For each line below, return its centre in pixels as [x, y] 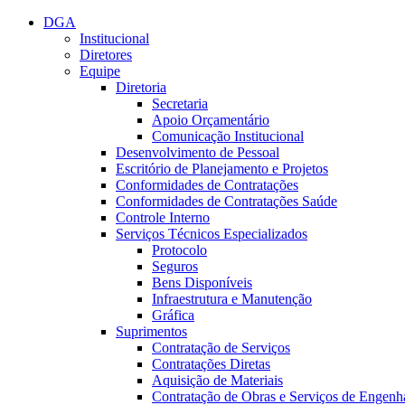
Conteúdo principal [61, 21]
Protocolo [179, 250]
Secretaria [180, 104]
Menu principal [163, 21]
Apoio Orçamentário [211, 120]
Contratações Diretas [211, 364]
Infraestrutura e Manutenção [232, 299]
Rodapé [232, 21]
